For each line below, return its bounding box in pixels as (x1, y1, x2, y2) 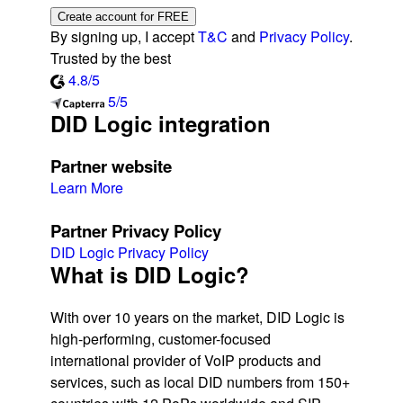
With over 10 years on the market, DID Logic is (50, 307, 345, 328)
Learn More (50, 177, 123, 199)
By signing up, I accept (50, 26, 198, 48)
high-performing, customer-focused (50, 328, 271, 350)
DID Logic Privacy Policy (50, 242, 209, 264)
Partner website (50, 154, 172, 179)
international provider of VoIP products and (50, 350, 321, 372)
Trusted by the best (50, 48, 171, 69)
